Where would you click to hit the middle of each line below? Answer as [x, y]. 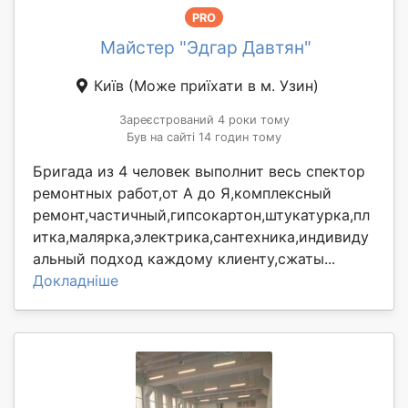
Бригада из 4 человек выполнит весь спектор [199, 172]
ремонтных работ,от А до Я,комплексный [182, 194]
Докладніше [76, 281]
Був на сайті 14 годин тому [204, 138]
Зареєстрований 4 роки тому [204, 120]
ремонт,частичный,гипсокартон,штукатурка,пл [201, 215]
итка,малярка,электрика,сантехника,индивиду [201, 237]
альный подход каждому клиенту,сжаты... [184, 259]
